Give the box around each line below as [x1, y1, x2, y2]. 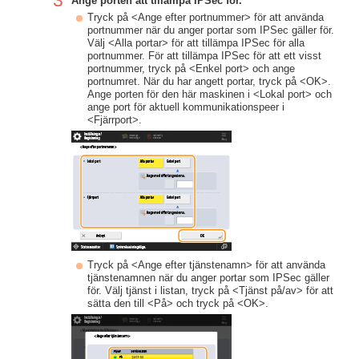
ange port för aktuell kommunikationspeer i [87, 101, 284, 113]
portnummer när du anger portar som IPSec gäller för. [87, 24, 334, 36]
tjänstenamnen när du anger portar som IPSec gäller [87, 272, 329, 284]
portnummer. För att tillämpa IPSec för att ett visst [87, 50, 321, 62]
